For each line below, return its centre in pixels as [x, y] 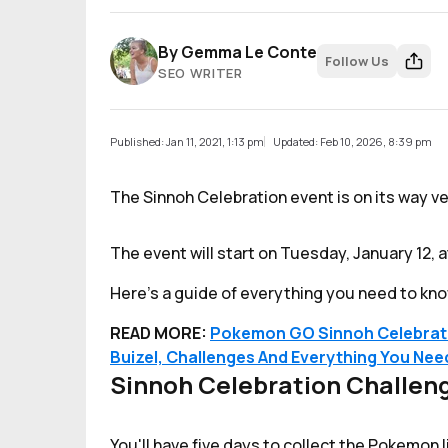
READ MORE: [160, 333]
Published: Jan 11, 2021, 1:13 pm [187, 141]
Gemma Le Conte [249, 52]
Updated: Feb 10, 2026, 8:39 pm [352, 141]
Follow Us [357, 61]
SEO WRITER [200, 73]
